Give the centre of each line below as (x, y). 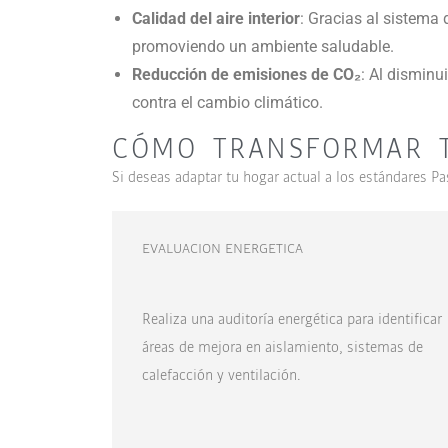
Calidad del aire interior (216, 18)
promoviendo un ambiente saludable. (263, 46)
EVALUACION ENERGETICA (222, 247)
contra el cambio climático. (227, 102)
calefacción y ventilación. (221, 374)
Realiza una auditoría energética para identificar (292, 318)
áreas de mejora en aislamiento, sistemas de (282, 346)
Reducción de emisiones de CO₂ (246, 74)
